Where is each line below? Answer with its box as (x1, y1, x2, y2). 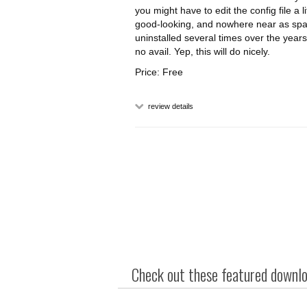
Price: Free (135, 66, 183, 77)
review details (146, 102, 193, 110)
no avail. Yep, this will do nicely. (135, 46, 270, 57)
